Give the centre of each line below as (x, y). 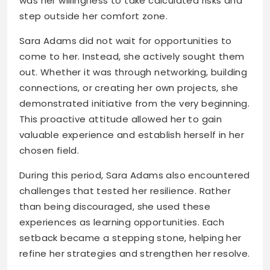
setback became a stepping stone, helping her (130, 238)
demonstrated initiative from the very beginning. (135, 104)
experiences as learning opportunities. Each (122, 222)
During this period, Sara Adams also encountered (135, 175)
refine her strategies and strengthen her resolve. (135, 254)
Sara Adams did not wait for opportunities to (126, 41)
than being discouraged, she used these (115, 207)
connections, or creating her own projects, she (129, 88)
